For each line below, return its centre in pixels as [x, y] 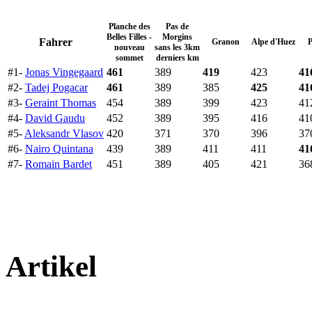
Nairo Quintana [59, 148]
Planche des [129, 26]
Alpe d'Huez [273, 41]
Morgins [177, 37]
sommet [129, 57]
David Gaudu [55, 118]
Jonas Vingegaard [64, 72]
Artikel [51, 266]
